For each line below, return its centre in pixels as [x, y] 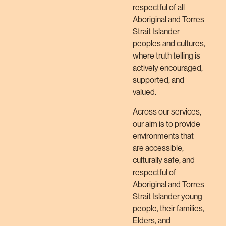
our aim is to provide [167, 124]
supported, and [159, 80]
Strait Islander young [168, 196]
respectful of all [159, 8]
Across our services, [167, 111]
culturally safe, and [164, 160]
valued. [145, 92]
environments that [163, 136]
